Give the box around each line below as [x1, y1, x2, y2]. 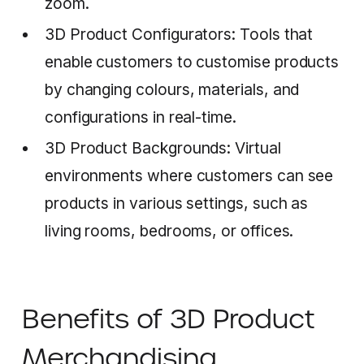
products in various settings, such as [44, 193, 309, 213]
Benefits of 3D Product [21, 301, 314, 336]
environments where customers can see [44, 165, 334, 185]
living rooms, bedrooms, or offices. [44, 220, 294, 240]
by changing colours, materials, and [44, 79, 300, 99]
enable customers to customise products [44, 51, 340, 71]
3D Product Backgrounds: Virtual [44, 137, 281, 158]
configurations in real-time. [44, 106, 236, 127]
